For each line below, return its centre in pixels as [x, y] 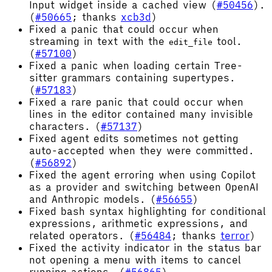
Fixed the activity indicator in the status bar [145, 247]
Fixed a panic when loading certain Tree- [136, 65]
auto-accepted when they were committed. [142, 150]
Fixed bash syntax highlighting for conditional [148, 211]
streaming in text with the [99, 41]
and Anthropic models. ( [93, 199]
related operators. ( [82, 235]
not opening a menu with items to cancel [135, 260]
